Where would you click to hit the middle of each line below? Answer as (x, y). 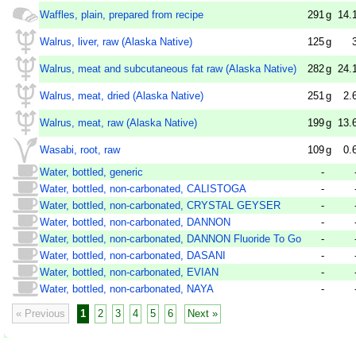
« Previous (40, 314)
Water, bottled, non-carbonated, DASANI (133, 256)
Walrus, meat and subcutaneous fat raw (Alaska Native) (168, 69)
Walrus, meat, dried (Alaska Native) (122, 96)
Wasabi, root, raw (80, 150)
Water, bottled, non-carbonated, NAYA (127, 289)
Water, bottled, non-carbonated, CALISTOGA (143, 189)
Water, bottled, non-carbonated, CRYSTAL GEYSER (160, 206)
